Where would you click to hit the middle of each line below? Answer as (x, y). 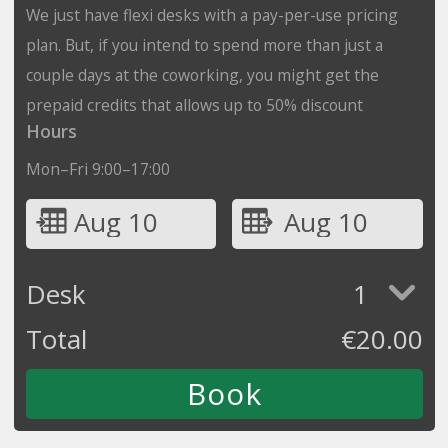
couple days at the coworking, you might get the (202, 74)
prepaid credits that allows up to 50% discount (194, 104)
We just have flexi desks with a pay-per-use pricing (211, 14)
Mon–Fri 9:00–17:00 (97, 168)
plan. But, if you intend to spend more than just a (204, 44)
